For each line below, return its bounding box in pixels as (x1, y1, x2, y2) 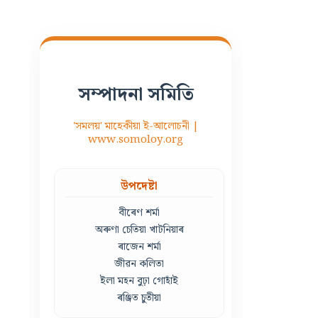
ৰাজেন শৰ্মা (117, 238, 161, 255)
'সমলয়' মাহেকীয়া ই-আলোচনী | (72, 117, 199, 135)
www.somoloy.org (88, 131, 183, 148)
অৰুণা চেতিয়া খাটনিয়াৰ (94, 221, 184, 238)
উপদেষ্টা (121, 177, 158, 195)
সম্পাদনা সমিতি (77, 79, 194, 109)
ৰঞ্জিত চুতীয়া (117, 289, 161, 306)
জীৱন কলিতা (114, 255, 164, 272)
